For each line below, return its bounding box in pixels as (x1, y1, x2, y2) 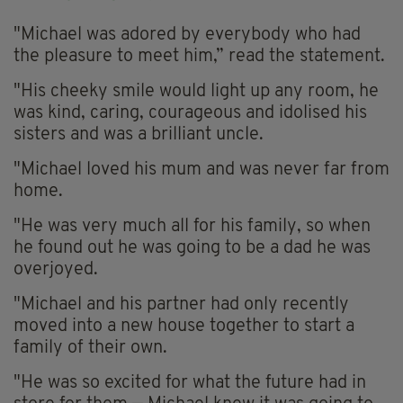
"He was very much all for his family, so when (13, 218, 371, 237)
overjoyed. (13, 261, 98, 280)
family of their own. (13, 339, 167, 358)
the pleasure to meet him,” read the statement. (13, 48, 385, 67)
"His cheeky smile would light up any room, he (13, 83, 379, 102)
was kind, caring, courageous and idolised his (13, 104, 367, 123)
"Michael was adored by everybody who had (13, 26, 361, 45)
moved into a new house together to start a (13, 318, 354, 336)
